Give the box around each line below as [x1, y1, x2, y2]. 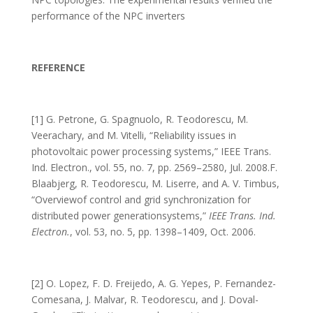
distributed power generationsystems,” [31, 209, 209, 222]
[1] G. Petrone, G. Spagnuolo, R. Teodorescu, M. [31, 112, 248, 126]
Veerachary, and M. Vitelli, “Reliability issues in [31, 129, 236, 142]
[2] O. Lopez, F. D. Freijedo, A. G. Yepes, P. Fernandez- [31, 277, 276, 290]
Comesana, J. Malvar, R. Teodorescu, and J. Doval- [31, 293, 259, 306]
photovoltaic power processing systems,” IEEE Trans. [31, 145, 271, 158]
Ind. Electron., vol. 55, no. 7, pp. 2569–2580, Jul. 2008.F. [31, 161, 277, 174]
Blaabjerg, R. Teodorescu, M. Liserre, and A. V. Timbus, [31, 177, 279, 190]
